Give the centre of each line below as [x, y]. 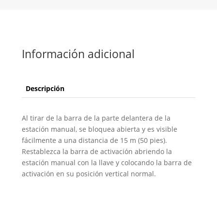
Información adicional [78, 54]
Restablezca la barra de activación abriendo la [97, 151]
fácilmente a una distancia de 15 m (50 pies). [94, 140]
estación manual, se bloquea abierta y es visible [99, 129]
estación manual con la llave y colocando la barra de [107, 163]
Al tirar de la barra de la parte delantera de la [96, 118]
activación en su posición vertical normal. [89, 174]
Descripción [45, 88]
